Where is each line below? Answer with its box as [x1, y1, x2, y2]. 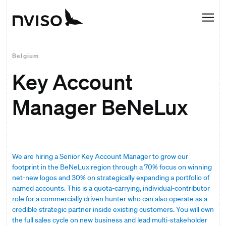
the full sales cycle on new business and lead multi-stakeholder [12, 215, 207, 224]
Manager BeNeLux [12, 93, 188, 120]
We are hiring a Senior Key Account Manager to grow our [12, 152, 188, 161]
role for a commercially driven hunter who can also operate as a [12, 194, 207, 203]
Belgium [12, 51, 40, 60]
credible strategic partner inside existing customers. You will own [12, 205, 214, 214]
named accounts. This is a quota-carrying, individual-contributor [12, 184, 210, 193]
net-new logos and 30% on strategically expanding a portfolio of [12, 173, 209, 182]
